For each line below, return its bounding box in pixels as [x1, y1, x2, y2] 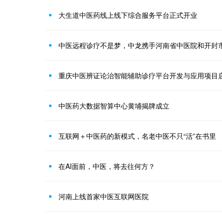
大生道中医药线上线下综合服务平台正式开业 [58, 10, 197, 20]
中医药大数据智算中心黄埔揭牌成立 [58, 101, 169, 111]
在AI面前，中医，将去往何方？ [58, 161, 155, 171]
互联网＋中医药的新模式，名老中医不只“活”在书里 [58, 131, 216, 141]
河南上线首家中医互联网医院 [58, 191, 149, 201]
